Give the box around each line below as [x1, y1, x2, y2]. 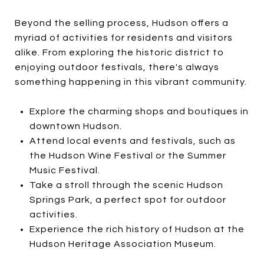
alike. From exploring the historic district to [15, 48, 224, 57]
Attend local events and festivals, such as [29, 136, 236, 146]
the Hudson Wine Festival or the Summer [29, 151, 226, 160]
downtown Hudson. [29, 121, 122, 131]
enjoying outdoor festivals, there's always [15, 62, 219, 72]
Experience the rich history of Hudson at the [29, 225, 245, 234]
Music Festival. [29, 166, 100, 175]
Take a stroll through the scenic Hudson [29, 180, 223, 190]
